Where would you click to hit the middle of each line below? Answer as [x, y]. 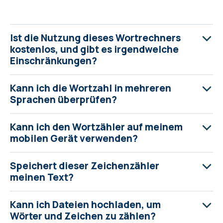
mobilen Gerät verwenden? [74, 138]
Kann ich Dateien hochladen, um [85, 205]
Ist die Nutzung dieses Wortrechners [95, 38]
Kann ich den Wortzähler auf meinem [96, 127]
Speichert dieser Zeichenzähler [85, 166]
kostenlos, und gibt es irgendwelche [94, 49]
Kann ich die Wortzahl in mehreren [91, 88]
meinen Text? [42, 177]
